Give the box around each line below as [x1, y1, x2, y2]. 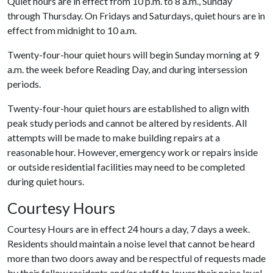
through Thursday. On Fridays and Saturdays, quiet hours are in [7, 10, 265, 21]
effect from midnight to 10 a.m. [7, 24, 136, 36]
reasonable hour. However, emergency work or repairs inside [7, 146, 258, 158]
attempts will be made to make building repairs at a [7, 132, 220, 143]
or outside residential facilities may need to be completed [7, 161, 245, 172]
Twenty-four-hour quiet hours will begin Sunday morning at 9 [7, 49, 259, 60]
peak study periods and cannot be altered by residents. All [7, 117, 247, 129]
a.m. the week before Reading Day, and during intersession [7, 63, 247, 75]
